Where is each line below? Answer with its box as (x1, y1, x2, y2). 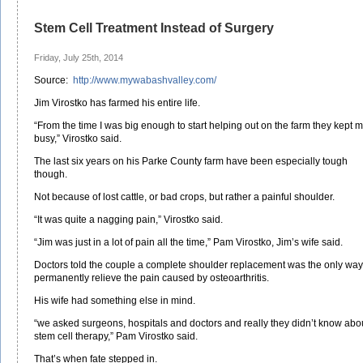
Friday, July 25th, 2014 (34, 52, 123, 62)
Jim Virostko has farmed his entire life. (34, 96, 200, 109)
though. (34, 168, 67, 180)
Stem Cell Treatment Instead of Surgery (34, 20, 274, 35)
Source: (34, 74, 73, 86)
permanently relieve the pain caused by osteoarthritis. (34, 271, 269, 284)
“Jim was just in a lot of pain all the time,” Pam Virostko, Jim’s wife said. (34, 236, 343, 248)
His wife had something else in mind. (34, 294, 195, 306)
